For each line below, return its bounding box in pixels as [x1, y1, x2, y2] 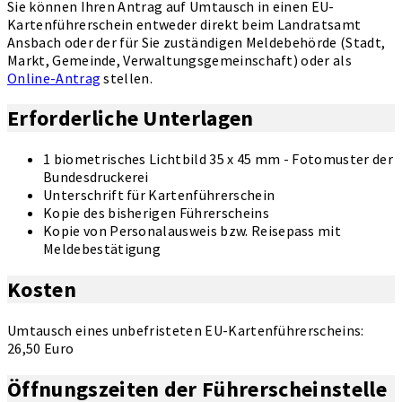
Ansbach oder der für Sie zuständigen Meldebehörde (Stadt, [7, 32, 386, 51]
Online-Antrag [7, 68, 101, 87]
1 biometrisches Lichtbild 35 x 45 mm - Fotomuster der [43, 150, 393, 169]
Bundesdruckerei [43, 168, 149, 187]
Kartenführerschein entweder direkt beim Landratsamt [7, 14, 362, 33]
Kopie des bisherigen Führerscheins [43, 204, 269, 223]
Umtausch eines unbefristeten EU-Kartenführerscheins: [7, 321, 364, 340]
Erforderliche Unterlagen [7, 104, 254, 133]
